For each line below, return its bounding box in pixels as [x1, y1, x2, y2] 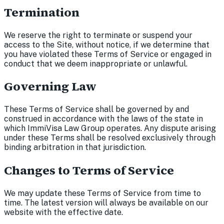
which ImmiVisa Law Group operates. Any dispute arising [4, 123, 216, 133]
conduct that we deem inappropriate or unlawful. [4, 58, 187, 68]
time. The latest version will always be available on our [4, 198, 208, 208]
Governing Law [4, 78, 96, 95]
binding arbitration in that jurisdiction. [4, 142, 146, 152]
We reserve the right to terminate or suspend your [4, 30, 192, 40]
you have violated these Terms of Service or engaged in [4, 49, 211, 59]
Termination [4, 3, 79, 20]
